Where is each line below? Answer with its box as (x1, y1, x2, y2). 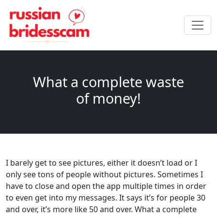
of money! (76, 89, 141, 108)
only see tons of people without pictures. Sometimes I (6, 169, 203, 180)
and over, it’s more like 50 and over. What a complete (6, 204, 197, 215)
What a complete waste (33, 72, 184, 92)
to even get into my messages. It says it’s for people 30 (6, 192, 205, 203)
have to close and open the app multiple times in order (6, 181, 206, 192)
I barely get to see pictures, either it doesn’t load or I (6, 157, 197, 169)
